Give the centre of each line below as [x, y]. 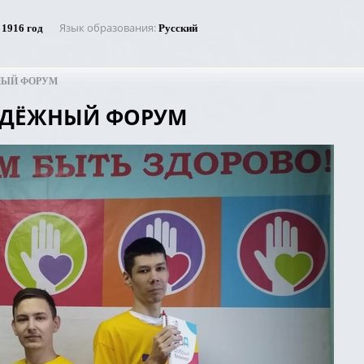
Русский [178, 28]
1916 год [22, 28]
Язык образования [106, 28]
